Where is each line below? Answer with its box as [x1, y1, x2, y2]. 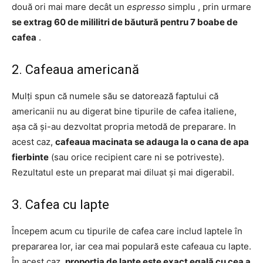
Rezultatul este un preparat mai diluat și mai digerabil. [12, 167, 234, 178]
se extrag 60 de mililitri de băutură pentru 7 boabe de [12, 16, 238, 28]
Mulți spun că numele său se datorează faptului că [12, 90, 218, 102]
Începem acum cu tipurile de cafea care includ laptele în [12, 225, 242, 237]
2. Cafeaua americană [12, 62, 139, 77]
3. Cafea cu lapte [12, 197, 109, 212]
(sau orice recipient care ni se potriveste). [49, 151, 224, 163]
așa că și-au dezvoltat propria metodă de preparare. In [12, 121, 236, 132]
